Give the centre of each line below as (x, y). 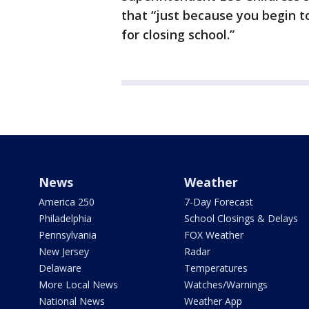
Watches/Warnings (226, 285)
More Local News (78, 285)
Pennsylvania (68, 235)
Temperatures (216, 268)
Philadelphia (65, 219)
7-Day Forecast (218, 202)
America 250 (67, 202)
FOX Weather (213, 235)
